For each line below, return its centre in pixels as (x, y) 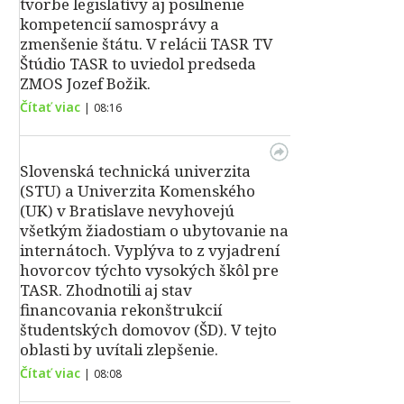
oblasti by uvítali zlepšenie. (119, 350)
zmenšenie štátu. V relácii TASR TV (146, 44)
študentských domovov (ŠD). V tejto (148, 330)
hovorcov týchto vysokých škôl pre (149, 271)
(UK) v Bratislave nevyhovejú (127, 211)
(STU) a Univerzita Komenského (138, 191)
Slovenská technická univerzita (135, 171)
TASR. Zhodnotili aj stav (106, 290)
